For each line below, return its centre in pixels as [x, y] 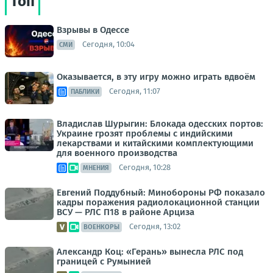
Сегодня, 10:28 [145, 168]
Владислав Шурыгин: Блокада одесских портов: [160, 123]
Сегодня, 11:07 [135, 91]
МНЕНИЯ [96, 168]
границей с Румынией [104, 261]
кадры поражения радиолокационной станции [158, 202]
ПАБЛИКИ [85, 91]
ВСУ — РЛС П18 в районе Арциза [126, 212]
